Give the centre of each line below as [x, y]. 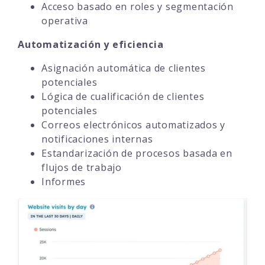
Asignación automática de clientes [124, 68]
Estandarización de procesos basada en [137, 153]
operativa [65, 20]
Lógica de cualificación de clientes [123, 96]
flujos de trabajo [82, 167]
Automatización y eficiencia [91, 44]
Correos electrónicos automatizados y [133, 125]
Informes [64, 181]
